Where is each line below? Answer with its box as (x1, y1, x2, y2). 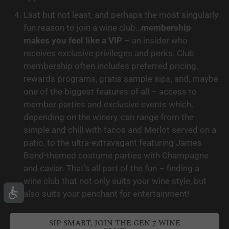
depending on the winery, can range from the (23, 111, 194, 122)
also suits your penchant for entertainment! (23, 188, 189, 199)
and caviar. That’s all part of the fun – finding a (23, 163, 199, 173)
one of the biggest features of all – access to (23, 86, 197, 97)
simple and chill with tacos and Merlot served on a (23, 124, 216, 135)
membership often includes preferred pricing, (23, 60, 198, 71)
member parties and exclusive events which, (23, 99, 193, 109)
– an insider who (122, 35, 188, 45)
